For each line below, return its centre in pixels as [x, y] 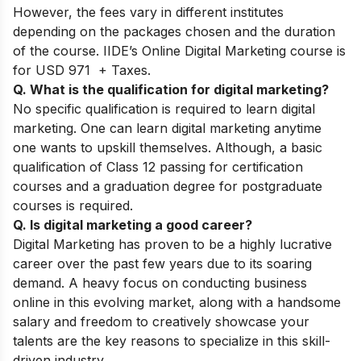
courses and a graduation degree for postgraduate [168, 187]
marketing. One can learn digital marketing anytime [167, 129]
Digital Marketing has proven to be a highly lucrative [172, 245]
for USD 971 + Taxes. [84, 71]
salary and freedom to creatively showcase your [161, 322]
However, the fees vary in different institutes [148, 12]
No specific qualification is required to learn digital [164, 109]
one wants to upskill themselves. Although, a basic [168, 148]
